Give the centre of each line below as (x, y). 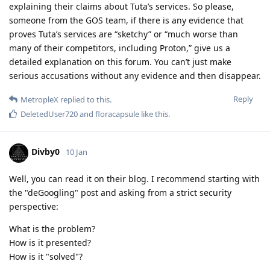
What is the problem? (52, 228)
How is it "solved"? (46, 256)
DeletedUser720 (49, 114)
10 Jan (77, 152)
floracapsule (117, 114)
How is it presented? (50, 242)
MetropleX (39, 99)
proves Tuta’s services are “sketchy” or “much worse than (124, 34)
